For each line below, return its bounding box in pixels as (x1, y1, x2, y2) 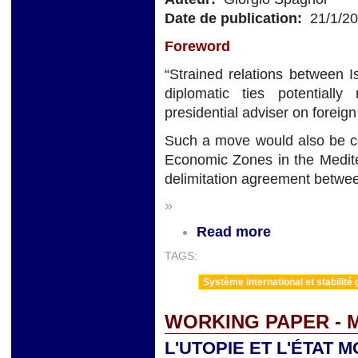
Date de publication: (165, 10, 306, 27)
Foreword (165, 38, 230, 55)
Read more (197, 223, 271, 240)
